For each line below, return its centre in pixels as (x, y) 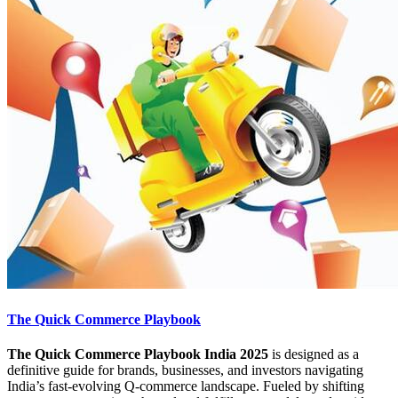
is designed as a (315, 354)
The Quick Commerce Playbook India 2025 (139, 354)
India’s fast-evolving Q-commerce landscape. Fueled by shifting (186, 386)
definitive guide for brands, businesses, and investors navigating (185, 370)
